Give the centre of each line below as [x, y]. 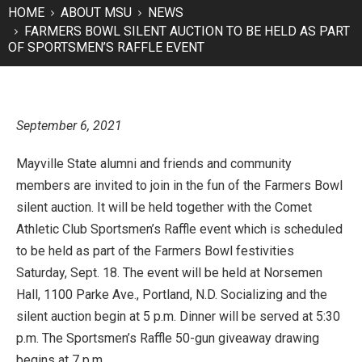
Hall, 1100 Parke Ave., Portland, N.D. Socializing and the [172, 295]
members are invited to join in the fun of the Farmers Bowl [179, 185]
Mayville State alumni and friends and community [154, 164]
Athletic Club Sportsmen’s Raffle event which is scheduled [179, 229]
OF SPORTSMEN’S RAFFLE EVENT [106, 47]
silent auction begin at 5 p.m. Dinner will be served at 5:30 [178, 316]
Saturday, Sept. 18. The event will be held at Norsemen [169, 273]
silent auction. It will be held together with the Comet [164, 207]
